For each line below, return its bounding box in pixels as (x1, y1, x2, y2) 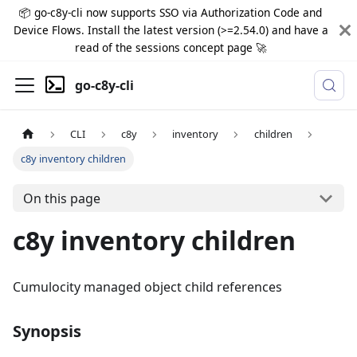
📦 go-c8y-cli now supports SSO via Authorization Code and (19, 5, 322, 20)
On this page (22, 189, 100, 207)
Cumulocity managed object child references (13, 278, 282, 296)
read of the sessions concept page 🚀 (74, 40, 267, 55)
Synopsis (13, 320, 81, 343)
